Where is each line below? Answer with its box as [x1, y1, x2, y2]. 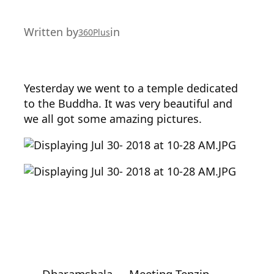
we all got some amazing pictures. [24, 111, 202, 126]
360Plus [78, 26, 111, 38]
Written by [24, 24, 79, 39]
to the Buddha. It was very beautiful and [24, 96, 233, 111]
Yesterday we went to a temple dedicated [24, 81, 239, 95]
